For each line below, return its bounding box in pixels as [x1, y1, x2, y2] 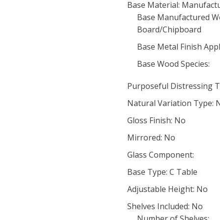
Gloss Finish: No [127, 115, 186, 126]
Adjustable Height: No [127, 184, 208, 194]
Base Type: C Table [127, 166, 197, 177]
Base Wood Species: [137, 58, 210, 69]
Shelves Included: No [127, 201, 203, 212]
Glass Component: [127, 149, 194, 160]
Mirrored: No [127, 132, 175, 143]
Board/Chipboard [137, 24, 201, 35]
